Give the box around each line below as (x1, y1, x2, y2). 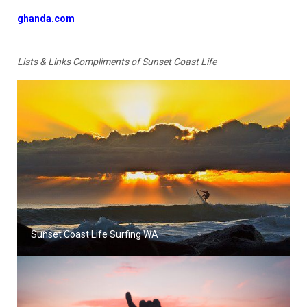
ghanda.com (17, 12, 75, 24)
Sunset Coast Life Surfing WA (31, 228, 158, 240)
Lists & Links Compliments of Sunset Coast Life (17, 56, 217, 67)
